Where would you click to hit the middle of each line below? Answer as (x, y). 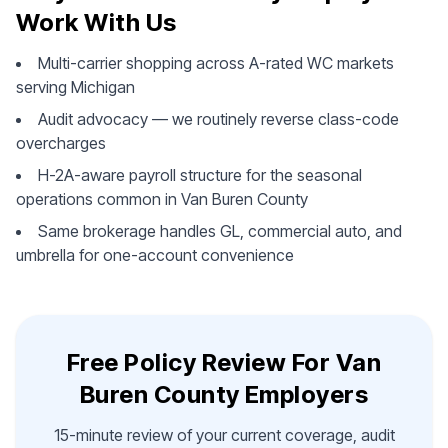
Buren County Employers (224, 394)
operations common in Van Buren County (162, 199)
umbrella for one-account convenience (155, 255)
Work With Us (96, 22)
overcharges (61, 143)
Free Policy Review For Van (224, 362)
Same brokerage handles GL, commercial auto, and (220, 231)
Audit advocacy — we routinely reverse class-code (218, 119)
